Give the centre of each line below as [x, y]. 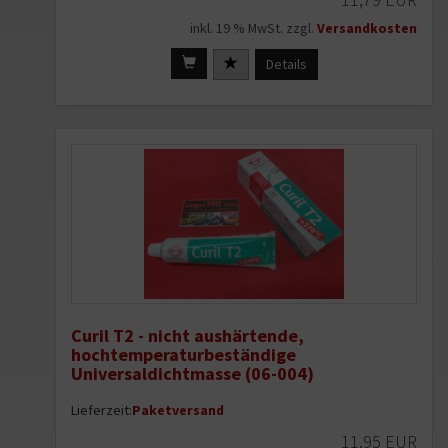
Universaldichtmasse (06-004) [192, 373]
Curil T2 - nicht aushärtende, [187, 335]
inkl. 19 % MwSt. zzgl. [253, 28]
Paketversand [178, 409]
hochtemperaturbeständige [183, 354]
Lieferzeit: [101, 409]
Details [286, 63]
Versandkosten [367, 28]
